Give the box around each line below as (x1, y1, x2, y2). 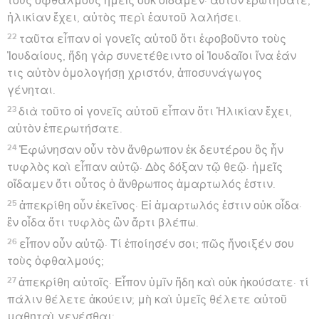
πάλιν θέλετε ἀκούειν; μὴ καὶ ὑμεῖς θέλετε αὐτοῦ (7, 293, 287, 305)
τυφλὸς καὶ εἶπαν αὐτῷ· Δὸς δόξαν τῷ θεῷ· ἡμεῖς (7, 161, 283, 173)
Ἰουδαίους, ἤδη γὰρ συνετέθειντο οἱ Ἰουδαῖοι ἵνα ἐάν (7, 50, 296, 62)
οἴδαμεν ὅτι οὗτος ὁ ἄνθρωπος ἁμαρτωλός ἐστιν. (7, 178, 276, 190)
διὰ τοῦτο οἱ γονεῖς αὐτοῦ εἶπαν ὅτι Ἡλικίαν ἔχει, (19, 105, 293, 117)
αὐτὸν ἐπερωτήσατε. (7, 122, 122, 135)
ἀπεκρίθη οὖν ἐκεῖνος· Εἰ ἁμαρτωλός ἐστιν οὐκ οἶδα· (19, 199, 303, 211)
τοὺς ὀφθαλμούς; (7, 255, 104, 267)
